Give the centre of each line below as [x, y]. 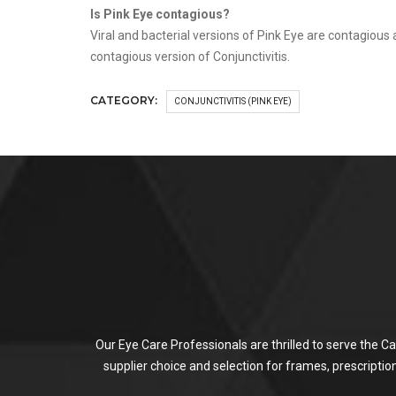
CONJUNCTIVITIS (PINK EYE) [233, 102]
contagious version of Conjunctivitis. [190, 57]
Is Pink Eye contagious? [160, 15]
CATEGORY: [124, 101]
